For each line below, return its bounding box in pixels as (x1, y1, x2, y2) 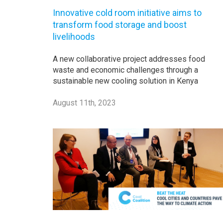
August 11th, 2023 (53, 98, 116, 108)
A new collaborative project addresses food (53, 54, 205, 64)
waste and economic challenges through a (53, 65, 198, 75)
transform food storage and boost (53, 19, 187, 30)
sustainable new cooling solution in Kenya (53, 76, 198, 86)
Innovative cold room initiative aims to (53, 7, 202, 18)
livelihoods (53, 31, 95, 42)
